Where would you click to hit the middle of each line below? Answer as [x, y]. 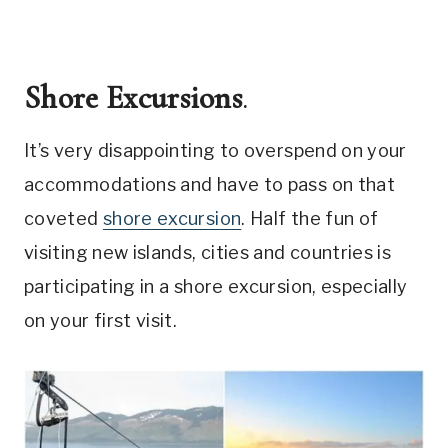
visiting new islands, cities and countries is [208, 253]
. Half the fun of [310, 219]
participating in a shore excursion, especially [216, 287]
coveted [63, 219]
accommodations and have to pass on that [210, 185]
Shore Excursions [133, 98]
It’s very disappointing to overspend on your [215, 151]
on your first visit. [101, 321]
